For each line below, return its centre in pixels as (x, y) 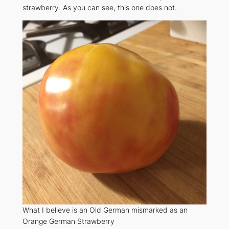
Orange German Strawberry (68, 221)
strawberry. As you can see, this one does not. (99, 7)
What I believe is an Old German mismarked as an (105, 210)
